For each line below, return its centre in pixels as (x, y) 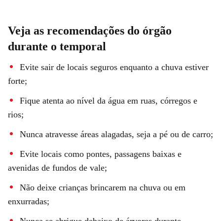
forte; (18, 81)
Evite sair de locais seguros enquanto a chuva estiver (114, 67)
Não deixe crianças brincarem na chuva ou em (103, 187)
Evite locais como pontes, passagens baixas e (101, 154)
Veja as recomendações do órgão (90, 30)
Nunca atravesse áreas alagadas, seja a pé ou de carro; (116, 134)
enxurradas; (29, 201)
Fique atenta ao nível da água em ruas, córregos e (109, 100)
